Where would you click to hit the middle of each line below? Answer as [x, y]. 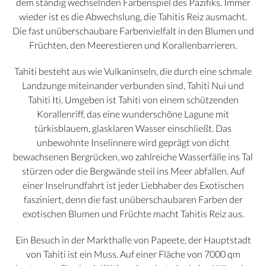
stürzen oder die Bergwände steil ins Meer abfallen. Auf [133, 171]
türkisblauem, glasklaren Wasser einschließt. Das [133, 128]
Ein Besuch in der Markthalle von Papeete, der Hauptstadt [133, 240]
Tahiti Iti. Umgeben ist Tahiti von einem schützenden [133, 100]
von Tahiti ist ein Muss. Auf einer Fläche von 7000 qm [133, 254]
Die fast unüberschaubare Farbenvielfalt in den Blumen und [133, 31]
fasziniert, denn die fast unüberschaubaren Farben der [133, 199]
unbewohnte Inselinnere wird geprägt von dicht [133, 142]
